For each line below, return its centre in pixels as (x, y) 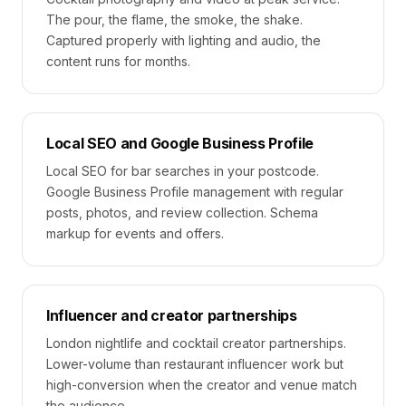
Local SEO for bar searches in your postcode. (183, 171)
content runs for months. (118, 61)
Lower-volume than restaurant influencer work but (195, 364)
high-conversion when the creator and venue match (202, 385)
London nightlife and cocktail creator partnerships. (196, 343)
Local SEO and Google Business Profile (180, 143)
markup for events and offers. (135, 233)
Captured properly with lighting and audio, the (184, 40)
